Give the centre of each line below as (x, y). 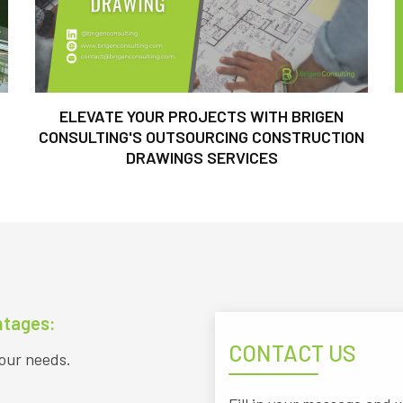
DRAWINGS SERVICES (201, 157)
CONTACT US (292, 353)
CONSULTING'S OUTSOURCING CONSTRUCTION (201, 137)
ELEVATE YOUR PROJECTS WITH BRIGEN (201, 116)
